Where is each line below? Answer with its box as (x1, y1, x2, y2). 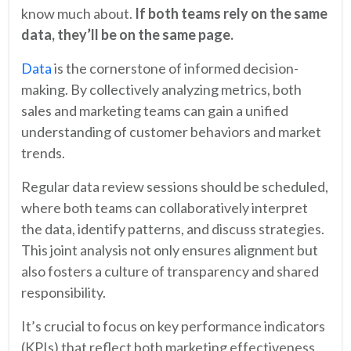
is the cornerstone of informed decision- (52, 59, 299, 77)
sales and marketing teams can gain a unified (21, 101, 288, 119)
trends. (21, 143, 65, 161)
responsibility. (21, 283, 106, 301)
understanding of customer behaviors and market (21, 122, 321, 140)
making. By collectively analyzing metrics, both (21, 80, 302, 98)
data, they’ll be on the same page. (21, 25, 233, 43)
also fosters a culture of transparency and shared (21, 262, 319, 280)
